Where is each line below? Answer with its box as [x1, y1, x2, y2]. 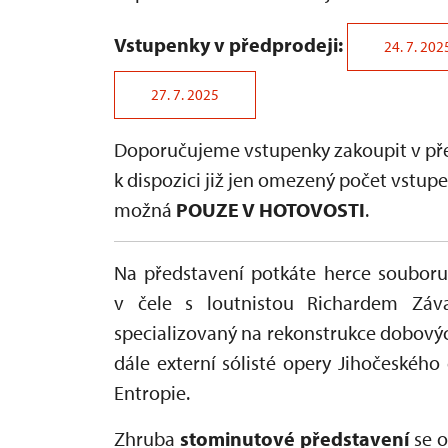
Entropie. [114, 380, 190, 406]
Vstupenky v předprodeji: [114, 32, 343, 58]
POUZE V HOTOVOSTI [176, 197, 365, 223]
